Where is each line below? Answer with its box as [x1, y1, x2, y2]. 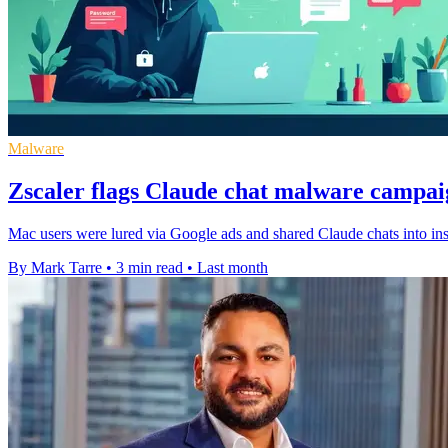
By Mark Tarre [8, 258, 102, 276]
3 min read [116, 258, 183, 276]
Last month [197, 258, 268, 276]
